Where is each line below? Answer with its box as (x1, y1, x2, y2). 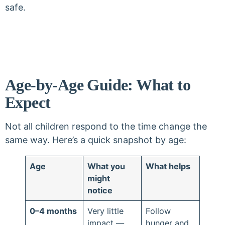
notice (87, 185, 113, 195)
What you (87, 161, 126, 171)
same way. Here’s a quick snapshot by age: (5, 135, 186, 145)
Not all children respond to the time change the (5, 121, 207, 132)
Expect (5, 93, 51, 111)
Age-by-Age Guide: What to (5, 76, 190, 94)
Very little (87, 206, 124, 216)
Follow (146, 206, 171, 216)
